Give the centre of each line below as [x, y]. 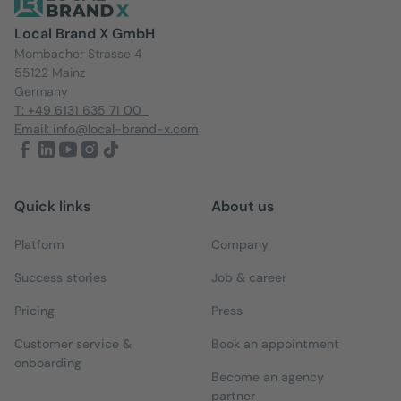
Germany [41, 91]
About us [243, 206]
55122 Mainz [53, 72]
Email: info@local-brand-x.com [107, 128]
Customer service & [73, 343]
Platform [39, 244]
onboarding [48, 362]
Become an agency [268, 376]
